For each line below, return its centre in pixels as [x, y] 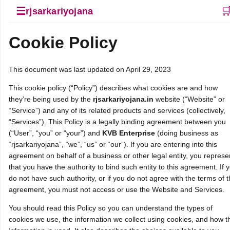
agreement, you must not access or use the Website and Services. [117, 189]
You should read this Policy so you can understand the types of [111, 208]
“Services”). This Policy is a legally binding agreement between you [117, 121]
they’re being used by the [51, 99]
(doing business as [187, 133]
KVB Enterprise [129, 133]
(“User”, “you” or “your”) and [55, 133]
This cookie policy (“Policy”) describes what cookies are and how [113, 88]
